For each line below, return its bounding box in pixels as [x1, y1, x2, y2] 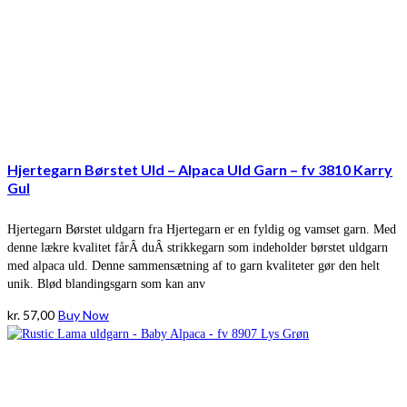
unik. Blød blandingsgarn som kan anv [7, 277, 205, 292]
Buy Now [58, 307, 109, 323]
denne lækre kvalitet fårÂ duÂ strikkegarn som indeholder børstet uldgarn [7, 241, 388, 255]
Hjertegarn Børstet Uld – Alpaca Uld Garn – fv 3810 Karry [7, 160, 392, 178]
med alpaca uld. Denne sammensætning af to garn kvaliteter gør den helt [7, 259, 380, 273]
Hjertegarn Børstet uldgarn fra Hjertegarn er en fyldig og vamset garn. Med [7, 223, 396, 237]
